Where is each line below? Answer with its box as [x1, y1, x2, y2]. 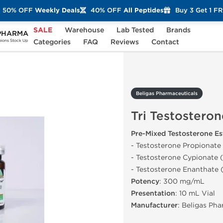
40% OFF [90, 6, 121, 14]
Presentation [131, 189, 175, 198]
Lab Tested [116, 26, 154, 34]
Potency [131, 177, 159, 186]
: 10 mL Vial [175, 189, 215, 198]
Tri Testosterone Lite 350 [14, 38, 89, 45]
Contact [151, 38, 179, 46]
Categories [33, 38, 71, 46]
